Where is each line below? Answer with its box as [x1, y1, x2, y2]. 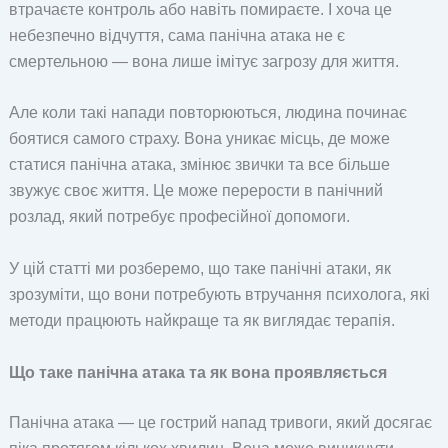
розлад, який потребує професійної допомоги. [8, 208, 350, 226]
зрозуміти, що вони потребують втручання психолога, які [8, 286, 430, 303]
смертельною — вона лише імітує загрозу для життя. [8, 52, 399, 70]
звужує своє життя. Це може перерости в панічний [8, 182, 383, 200]
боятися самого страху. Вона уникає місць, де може [8, 130, 390, 148]
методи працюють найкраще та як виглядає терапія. [8, 312, 395, 329]
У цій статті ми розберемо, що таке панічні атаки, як [8, 260, 391, 277]
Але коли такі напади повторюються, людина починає [8, 104, 407, 122]
